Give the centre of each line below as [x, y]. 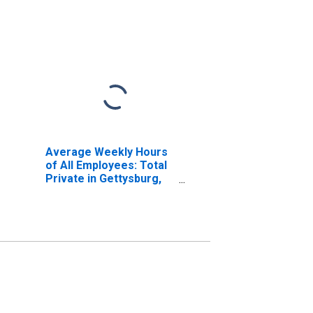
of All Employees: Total [106, 165]
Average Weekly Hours [106, 152]
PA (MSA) [70, 191]
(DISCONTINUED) [90, 205]
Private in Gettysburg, [103, 178]
